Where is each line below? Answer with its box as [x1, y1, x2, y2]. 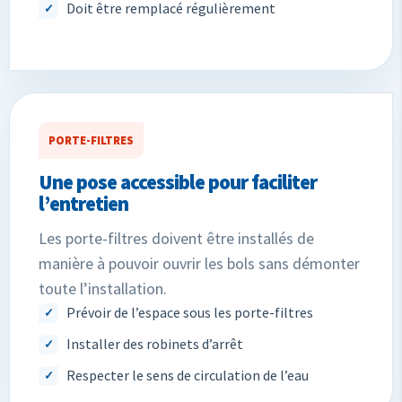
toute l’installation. [39, 277, 167, 299]
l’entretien [39, 189, 128, 216]
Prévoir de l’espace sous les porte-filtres [66, 302, 313, 321]
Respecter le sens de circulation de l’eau [66, 365, 309, 384]
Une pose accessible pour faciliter [39, 168, 317, 195]
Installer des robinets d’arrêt [66, 334, 243, 353]
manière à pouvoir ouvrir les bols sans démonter [39, 252, 360, 274]
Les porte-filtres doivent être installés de [39, 227, 314, 249]
